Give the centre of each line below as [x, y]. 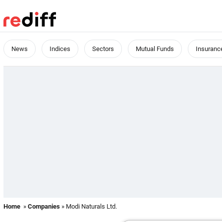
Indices [60, 49]
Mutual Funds [155, 49]
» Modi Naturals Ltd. [88, 206]
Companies [44, 206]
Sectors [103, 49]
